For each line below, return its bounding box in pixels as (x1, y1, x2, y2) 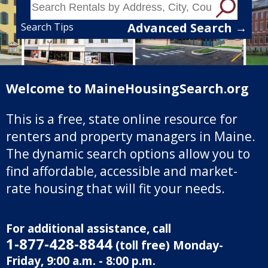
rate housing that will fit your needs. (6, 179, 225, 197)
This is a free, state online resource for (6, 109, 237, 127)
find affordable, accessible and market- (6, 162, 237, 179)
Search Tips (20, 20, 74, 33)
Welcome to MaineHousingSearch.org (6, 80, 249, 98)
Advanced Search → (127, 19, 248, 36)
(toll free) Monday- (112, 236, 223, 253)
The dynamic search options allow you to (6, 144, 250, 162)
